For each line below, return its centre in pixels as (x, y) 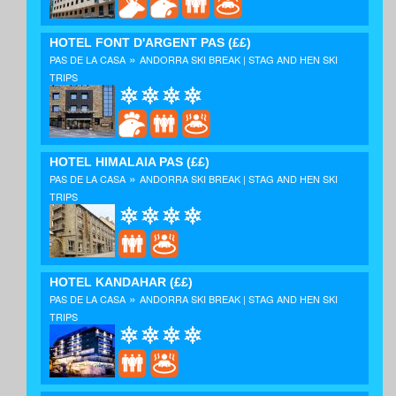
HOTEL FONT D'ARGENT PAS (137, 43)
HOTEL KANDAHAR (108, 282)
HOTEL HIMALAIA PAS (116, 162)
